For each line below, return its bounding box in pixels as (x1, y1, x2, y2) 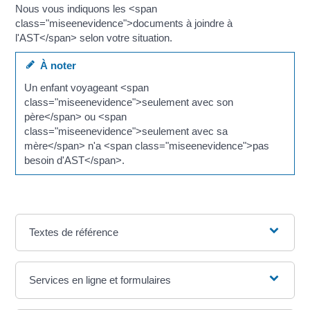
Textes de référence (29, 226, 119, 239)
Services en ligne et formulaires (29, 274, 172, 286)
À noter (34, 60, 76, 72)
